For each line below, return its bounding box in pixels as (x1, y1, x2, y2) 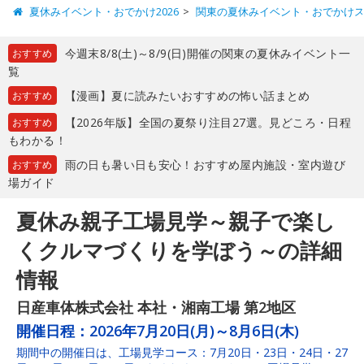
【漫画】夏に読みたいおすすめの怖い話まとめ (64, 87, 310, 103)
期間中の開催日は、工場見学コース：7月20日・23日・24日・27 (16, 344, 348, 360)
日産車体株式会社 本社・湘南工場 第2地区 (16, 297, 296, 317)
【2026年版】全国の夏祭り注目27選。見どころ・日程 (64, 114, 352, 130)
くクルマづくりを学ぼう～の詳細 (16, 235, 342, 265)
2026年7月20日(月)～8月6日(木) (89, 320, 299, 340)
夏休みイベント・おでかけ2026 (29, 3, 179, 19)
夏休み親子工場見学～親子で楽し (16, 206, 336, 236)
